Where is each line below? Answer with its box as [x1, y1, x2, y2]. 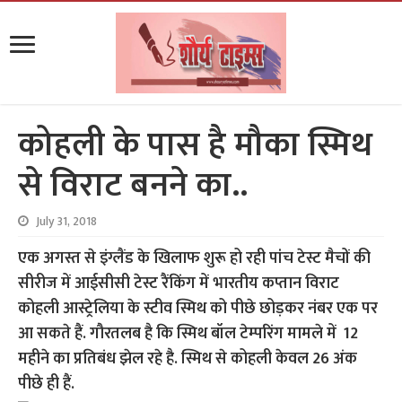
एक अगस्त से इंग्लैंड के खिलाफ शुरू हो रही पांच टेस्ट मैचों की [18, 245, 371, 272]
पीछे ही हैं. [18, 371, 75, 398]
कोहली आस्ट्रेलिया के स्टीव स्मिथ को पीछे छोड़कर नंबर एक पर [18, 295, 379, 322]
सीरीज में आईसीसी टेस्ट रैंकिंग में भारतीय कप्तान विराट [18, 270, 340, 297]
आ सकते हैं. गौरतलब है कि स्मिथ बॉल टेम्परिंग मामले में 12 [18, 320, 359, 347]
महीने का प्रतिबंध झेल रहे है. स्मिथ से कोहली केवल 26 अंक [18, 345, 358, 372]
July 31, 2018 [36, 212, 98, 232]
